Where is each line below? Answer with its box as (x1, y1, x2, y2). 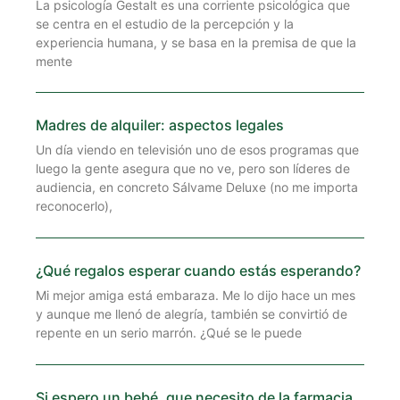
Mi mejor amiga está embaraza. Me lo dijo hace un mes (36, 287, 355, 304)
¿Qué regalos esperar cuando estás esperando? (36, 262, 361, 280)
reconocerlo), (36, 198, 112, 214)
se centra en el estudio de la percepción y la (36, 15, 294, 31)
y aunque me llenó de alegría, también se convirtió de (36, 306, 347, 322)
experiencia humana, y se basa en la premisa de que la (36, 34, 356, 50)
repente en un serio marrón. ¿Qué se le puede (36, 325, 302, 341)
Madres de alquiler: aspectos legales (36, 116, 284, 135)
